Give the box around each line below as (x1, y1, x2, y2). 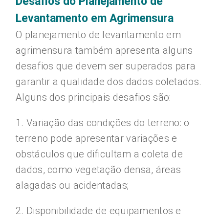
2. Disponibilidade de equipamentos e (16, 205, 181, 217)
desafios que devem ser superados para (16, 60, 196, 72)
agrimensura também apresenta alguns (16, 44, 193, 56)
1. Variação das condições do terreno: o (16, 117, 190, 129)
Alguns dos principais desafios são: (16, 91, 171, 103)
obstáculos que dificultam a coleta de (16, 148, 183, 160)
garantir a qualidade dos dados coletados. (16, 76, 202, 88)
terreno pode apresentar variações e (16, 132, 177, 144)
